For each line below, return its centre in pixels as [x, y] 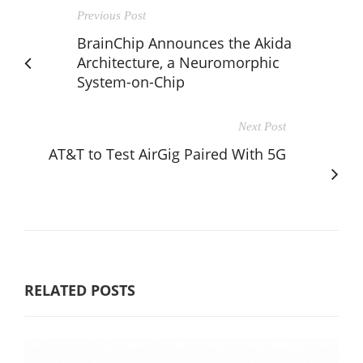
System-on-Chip [131, 81]
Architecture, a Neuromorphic [178, 62]
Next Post [262, 126]
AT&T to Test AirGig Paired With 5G [167, 154]
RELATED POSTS [80, 290]
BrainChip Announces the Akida [184, 43]
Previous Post [111, 15]
